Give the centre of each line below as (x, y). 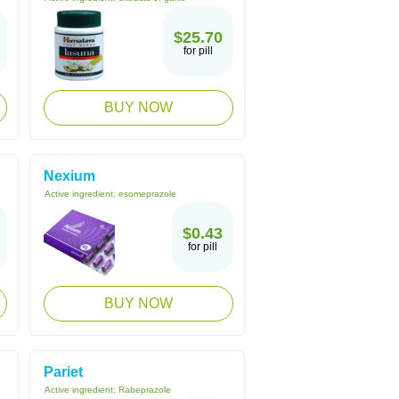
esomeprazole (147, 194)
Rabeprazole (145, 390)
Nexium (69, 176)
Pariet (63, 372)
